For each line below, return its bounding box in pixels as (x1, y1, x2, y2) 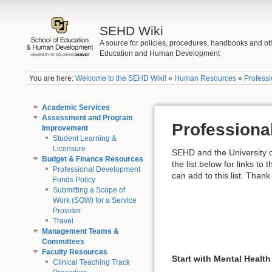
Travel (52, 216, 73, 225)
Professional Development (52, 165, 140, 174)
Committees (41, 237, 84, 246)
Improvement (41, 123, 88, 132)
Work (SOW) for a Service (52, 195, 137, 205)
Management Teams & (41, 226, 119, 236)
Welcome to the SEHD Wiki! (75, 74, 167, 83)
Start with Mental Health (172, 254, 271, 264)
